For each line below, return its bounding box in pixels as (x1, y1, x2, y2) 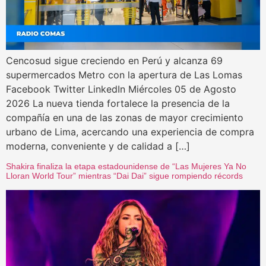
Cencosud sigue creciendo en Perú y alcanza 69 (6, 55, 223, 67)
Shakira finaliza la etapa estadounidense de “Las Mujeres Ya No (6, 161, 246, 172)
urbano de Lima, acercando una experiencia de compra (6, 126, 254, 138)
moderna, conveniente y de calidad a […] (6, 140, 190, 153)
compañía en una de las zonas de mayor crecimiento (6, 112, 243, 124)
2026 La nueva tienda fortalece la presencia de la (6, 97, 230, 110)
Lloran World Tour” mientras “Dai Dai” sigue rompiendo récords (6, 171, 243, 181)
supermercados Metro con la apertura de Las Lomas (6, 69, 242, 81)
